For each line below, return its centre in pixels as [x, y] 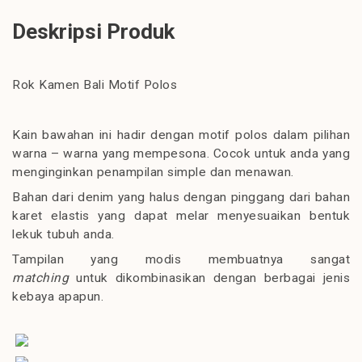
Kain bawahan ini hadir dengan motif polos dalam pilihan [181, 135]
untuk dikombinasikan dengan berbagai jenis [213, 278]
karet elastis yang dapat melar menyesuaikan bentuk [181, 216]
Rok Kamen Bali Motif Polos [95, 85]
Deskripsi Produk [93, 32]
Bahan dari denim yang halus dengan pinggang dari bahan [181, 197]
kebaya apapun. [58, 297]
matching [40, 278]
